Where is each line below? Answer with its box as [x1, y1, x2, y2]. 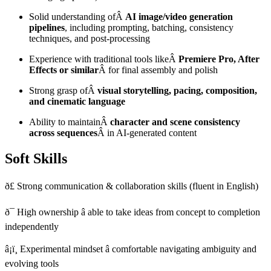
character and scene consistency [110, 116, 240, 127]
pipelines [29, 22, 65, 33]
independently [5, 221, 59, 232]
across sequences [29, 127, 97, 138]
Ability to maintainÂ [29, 116, 110, 127]
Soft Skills [5, 150, 67, 166]
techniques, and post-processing [29, 33, 150, 44]
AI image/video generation [125, 11, 233, 22]
